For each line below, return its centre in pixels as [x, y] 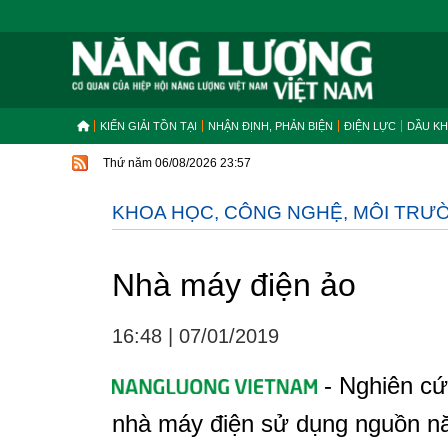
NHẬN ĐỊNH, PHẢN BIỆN [270, 126]
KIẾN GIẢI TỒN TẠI [148, 126]
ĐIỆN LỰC [370, 126]
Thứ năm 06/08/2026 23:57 [177, 163]
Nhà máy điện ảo [234, 285]
